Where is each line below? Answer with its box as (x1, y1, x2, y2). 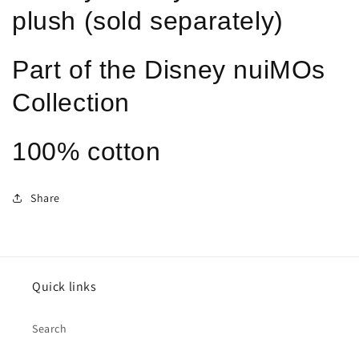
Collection (12, 88, 130, 117)
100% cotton (12, 136, 161, 166)
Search (32, 321, 67, 336)
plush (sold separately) (12, 6, 284, 36)
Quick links (32, 278, 97, 295)
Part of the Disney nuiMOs (12, 55, 326, 84)
